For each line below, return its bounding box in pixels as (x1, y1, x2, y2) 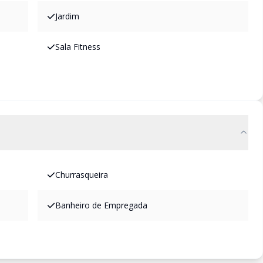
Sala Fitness (55, 41, 100, 52)
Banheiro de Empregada (55, 200, 147, 211)
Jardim (55, 11, 79, 22)
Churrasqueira (55, 169, 108, 180)
